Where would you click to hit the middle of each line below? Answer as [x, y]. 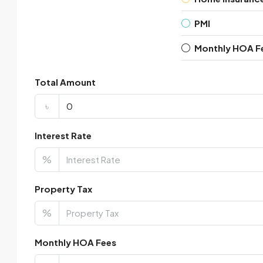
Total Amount [65, 82]
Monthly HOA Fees [75, 242]
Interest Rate [63, 135]
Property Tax [63, 189]
